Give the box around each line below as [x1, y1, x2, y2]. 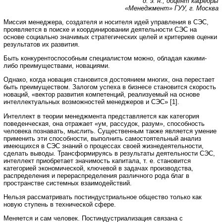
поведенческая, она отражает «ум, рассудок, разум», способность [3, 119, 205, 127]
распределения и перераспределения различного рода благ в [3, 171, 189, 179]
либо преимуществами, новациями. [3, 62, 110, 70]
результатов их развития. [3, 40, 80, 48]
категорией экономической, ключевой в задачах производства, [3, 164, 193, 172]
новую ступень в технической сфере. [3, 201, 116, 209]
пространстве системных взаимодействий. [3, 179, 132, 187]
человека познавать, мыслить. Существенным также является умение [3, 127, 217, 135]
